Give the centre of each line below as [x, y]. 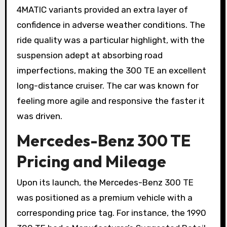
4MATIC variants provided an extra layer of [102, 10]
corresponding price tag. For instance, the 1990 [111, 213]
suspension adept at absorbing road [89, 55]
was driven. [39, 116]
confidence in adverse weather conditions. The [111, 25]
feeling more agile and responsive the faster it [110, 101]
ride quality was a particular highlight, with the [110, 40]
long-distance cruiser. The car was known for [107, 86]
